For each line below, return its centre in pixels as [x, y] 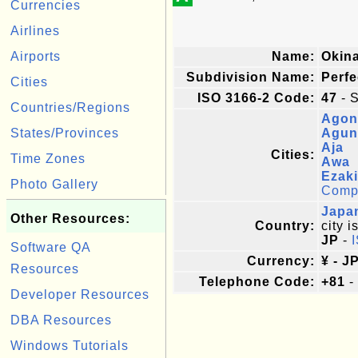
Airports [36, 56]
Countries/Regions [70, 107]
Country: [285, 226]
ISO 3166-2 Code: [256, 98]
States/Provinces [65, 133]
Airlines [35, 31]
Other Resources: [70, 219]
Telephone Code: [257, 282]
